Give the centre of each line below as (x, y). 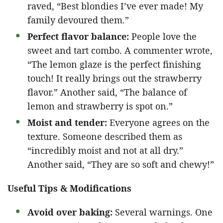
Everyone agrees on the (158, 122)
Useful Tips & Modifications (69, 188)
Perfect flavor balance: (78, 36)
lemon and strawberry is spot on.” (100, 106)
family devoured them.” (78, 20)
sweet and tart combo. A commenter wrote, (120, 50)
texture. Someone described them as (105, 136)
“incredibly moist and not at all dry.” (105, 150)
